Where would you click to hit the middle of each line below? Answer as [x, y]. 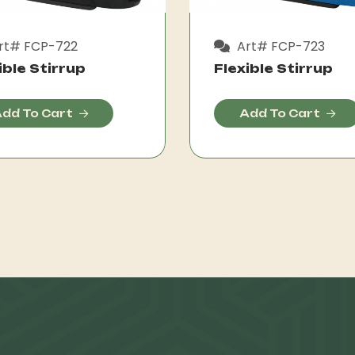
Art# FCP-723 [279, 46]
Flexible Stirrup [273, 68]
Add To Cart [280, 113]
